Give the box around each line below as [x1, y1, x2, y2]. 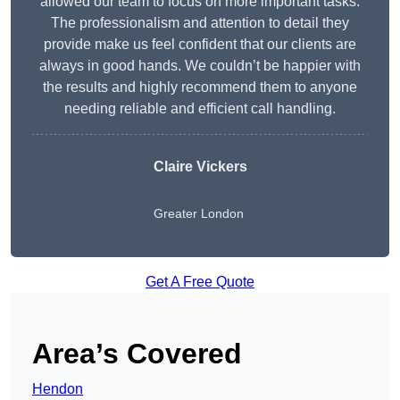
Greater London [153, 206, 244, 221]
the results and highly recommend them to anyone [43, 79, 357, 96]
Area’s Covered [32, 337, 242, 371]
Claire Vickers [153, 159, 247, 175]
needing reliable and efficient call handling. [64, 101, 336, 117]
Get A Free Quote [146, 274, 254, 290]
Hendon [32, 381, 83, 397]
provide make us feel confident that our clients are [44, 37, 356, 53]
